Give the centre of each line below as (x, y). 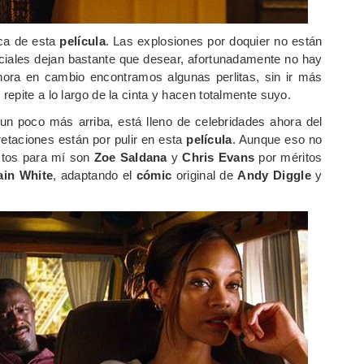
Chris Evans (219, 157)
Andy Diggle (274, 175)
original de (205, 175)
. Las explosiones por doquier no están (214, 41)
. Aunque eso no (277, 139)
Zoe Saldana (130, 157)
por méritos (288, 157)
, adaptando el (95, 175)
